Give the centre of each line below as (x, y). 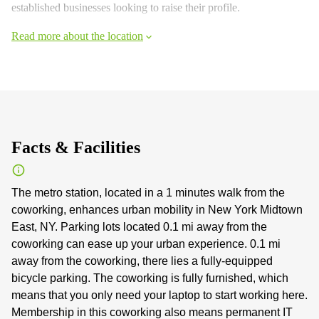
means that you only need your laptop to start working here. (159, 295)
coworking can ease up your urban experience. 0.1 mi (146, 244)
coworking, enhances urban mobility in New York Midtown (157, 210)
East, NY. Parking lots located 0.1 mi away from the (139, 227)
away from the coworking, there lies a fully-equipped (142, 261)
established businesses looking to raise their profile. (126, 7)
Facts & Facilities (76, 147)
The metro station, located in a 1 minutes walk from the (148, 193)
